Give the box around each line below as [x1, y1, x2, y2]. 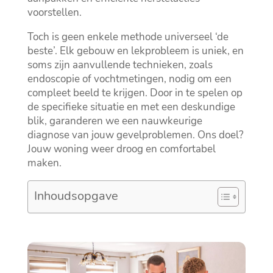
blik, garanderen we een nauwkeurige [27, 114, 202, 129]
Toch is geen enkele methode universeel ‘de [27, 30, 229, 44]
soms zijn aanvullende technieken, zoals [27, 58, 213, 73]
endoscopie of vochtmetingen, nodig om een [27, 72, 232, 87]
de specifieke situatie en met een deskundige [27, 100, 235, 115]
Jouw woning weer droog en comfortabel [27, 142, 216, 157]
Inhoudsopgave [34, 187, 118, 205]
